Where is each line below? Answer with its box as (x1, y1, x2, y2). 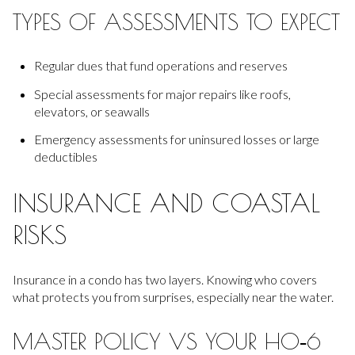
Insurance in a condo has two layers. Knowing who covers (13, 272, 317, 288)
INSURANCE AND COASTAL (13, 187, 320, 218)
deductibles (33, 149, 97, 165)
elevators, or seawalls (33, 103, 150, 119)
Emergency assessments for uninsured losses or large (33, 132, 319, 147)
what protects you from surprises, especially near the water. (13, 289, 334, 305)
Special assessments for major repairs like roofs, (33, 86, 291, 101)
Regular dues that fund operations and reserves (33, 58, 288, 74)
